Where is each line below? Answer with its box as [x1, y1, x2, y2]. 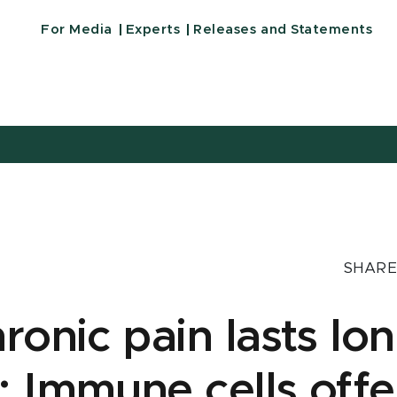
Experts [125, 23, 181, 36]
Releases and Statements [193, 23, 373, 36]
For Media [41, 23, 113, 36]
